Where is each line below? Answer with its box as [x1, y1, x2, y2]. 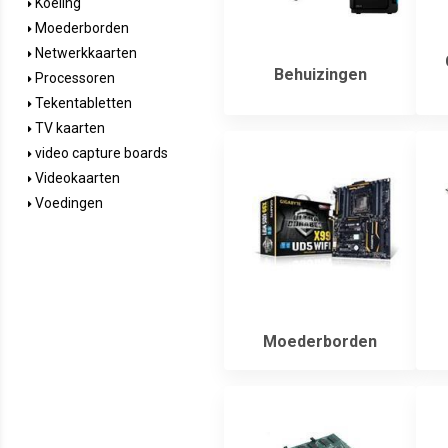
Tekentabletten [32, 95, 132, 111]
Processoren [32, 70, 115, 86]
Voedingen [32, 195, 103, 211]
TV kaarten [32, 120, 105, 136]
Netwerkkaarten [32, 45, 137, 61]
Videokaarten [32, 170, 120, 186]
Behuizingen [273, 64, 367, 84]
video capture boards [32, 145, 168, 161]
